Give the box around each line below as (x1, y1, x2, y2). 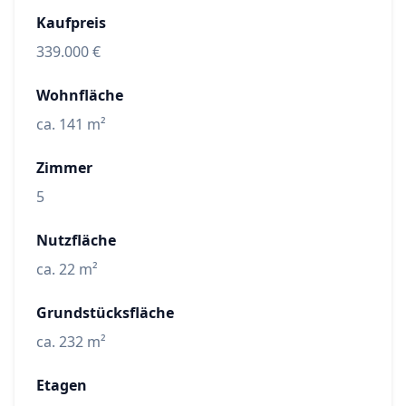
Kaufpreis (36, 13, 106, 34)
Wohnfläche (36, 85, 123, 106)
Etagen (36, 375, 87, 396)
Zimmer (36, 158, 92, 179)
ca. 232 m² (36, 332, 106, 353)
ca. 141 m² (36, 114, 106, 135)
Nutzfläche (36, 230, 116, 251)
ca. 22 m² (36, 259, 98, 280)
